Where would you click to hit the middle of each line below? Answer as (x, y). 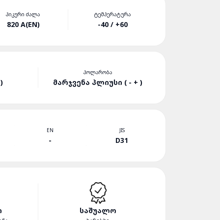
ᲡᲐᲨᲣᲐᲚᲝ (98, 210)
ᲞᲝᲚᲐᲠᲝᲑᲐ (98, 72)
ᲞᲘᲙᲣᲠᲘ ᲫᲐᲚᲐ (23, 14)
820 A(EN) (23, 24)
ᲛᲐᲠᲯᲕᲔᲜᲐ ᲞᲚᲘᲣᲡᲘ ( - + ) (98, 82)
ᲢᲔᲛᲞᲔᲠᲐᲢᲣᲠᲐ (113, 14)
